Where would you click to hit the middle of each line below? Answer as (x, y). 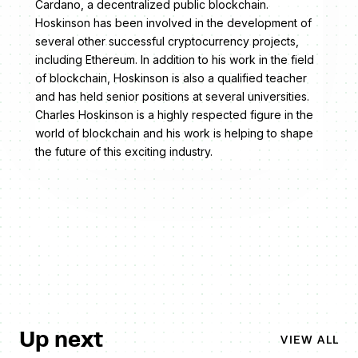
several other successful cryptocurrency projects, (167, 42)
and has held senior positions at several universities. (172, 97)
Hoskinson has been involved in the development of (173, 23)
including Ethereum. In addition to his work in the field (175, 60)
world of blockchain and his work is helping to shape (174, 133)
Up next (61, 339)
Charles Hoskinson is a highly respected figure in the (174, 115)
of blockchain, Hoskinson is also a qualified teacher (171, 78)
